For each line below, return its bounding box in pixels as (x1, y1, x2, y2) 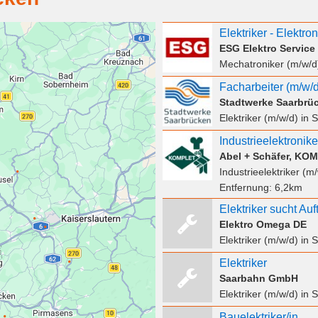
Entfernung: (219, 182, 275, 194)
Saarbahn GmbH (219, 273, 298, 285)
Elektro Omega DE (219, 219, 307, 231)
